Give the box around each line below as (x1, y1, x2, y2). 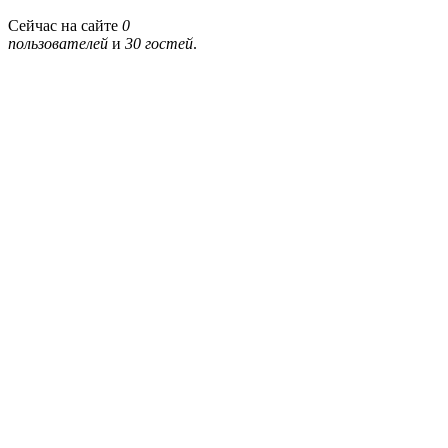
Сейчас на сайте (8, 17, 122, 35)
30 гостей (125, 35, 193, 53)
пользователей (8, 35, 108, 53)
